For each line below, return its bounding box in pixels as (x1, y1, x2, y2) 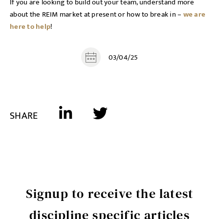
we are (183, 8, 205, 21)
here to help (10, 21, 50, 33)
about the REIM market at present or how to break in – (10, 8, 183, 21)
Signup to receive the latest (25, 185, 194, 202)
